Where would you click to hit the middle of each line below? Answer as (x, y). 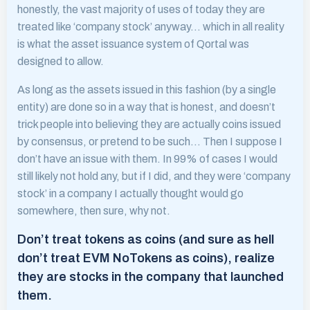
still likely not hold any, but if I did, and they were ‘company (154, 176)
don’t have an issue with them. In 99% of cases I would (147, 159)
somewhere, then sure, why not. (94, 211)
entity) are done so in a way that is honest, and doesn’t (146, 107)
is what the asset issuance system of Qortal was (133, 44)
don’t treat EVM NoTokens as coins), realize (146, 258)
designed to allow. (61, 61)
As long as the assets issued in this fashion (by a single (147, 90)
